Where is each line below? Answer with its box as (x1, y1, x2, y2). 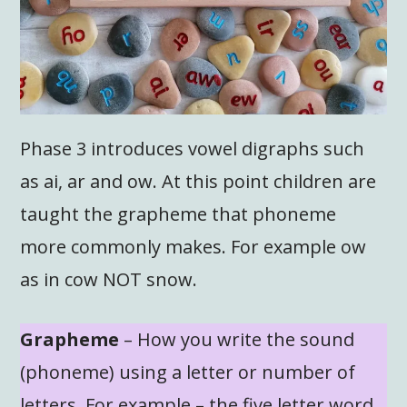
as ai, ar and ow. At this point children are (20, 168, 377, 194)
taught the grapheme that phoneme (20, 201, 337, 226)
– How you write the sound (119, 326, 355, 352)
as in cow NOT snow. (20, 266, 198, 292)
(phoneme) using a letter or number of (20, 359, 356, 384)
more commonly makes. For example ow (20, 233, 367, 259)
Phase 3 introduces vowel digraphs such (20, 135, 365, 161)
